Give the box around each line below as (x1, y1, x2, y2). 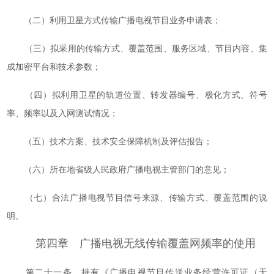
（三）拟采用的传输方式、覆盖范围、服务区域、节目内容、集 (7, 44, 267, 53)
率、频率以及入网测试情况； (7, 109, 119, 118)
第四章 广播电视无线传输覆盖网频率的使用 (35, 237, 256, 250)
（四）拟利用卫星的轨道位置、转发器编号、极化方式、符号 (7, 91, 267, 100)
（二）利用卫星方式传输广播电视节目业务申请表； (7, 16, 221, 25)
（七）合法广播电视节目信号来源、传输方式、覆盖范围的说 (7, 193, 267, 202)
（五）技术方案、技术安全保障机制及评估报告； (7, 137, 213, 146)
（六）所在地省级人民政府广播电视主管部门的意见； (7, 165, 230, 174)
